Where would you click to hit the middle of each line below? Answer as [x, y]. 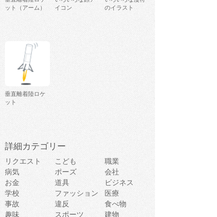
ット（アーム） [25, 8]
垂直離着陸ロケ [25, 94]
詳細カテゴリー [35, 147]
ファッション [77, 193]
